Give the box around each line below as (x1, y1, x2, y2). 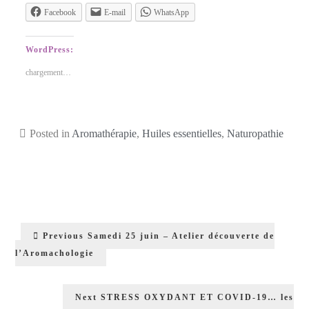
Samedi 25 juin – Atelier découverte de (88, 230, 275, 241)
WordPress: (26, 44, 74, 54)
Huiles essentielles (141, 127, 221, 139)
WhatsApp (154, 7, 190, 17)
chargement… (26, 67, 72, 77)
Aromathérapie (71, 127, 137, 139)
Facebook (44, 7, 77, 17)
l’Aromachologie (15, 248, 94, 258)
